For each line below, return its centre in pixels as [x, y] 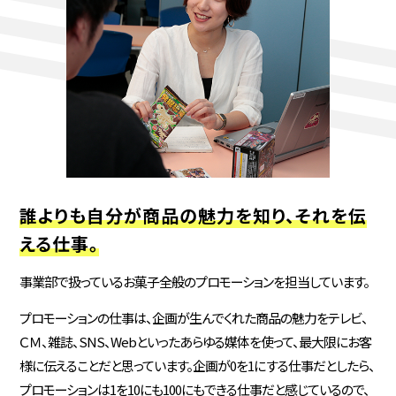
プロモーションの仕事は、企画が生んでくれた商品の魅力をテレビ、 [194, 317]
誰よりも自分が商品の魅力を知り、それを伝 [194, 215]
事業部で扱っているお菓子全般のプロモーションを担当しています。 [195, 282]
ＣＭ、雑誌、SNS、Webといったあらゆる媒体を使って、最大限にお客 [196, 341]
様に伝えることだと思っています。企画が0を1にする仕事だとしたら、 [198, 365]
